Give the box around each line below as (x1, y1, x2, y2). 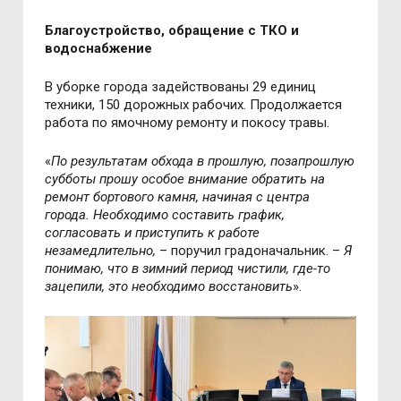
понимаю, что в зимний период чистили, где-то (45, 260, 331, 277)
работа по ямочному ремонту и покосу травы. (45, 114, 330, 131)
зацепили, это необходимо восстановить (45, 277, 294, 294)
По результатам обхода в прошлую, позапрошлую (51, 152, 355, 169)
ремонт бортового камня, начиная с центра (45, 188, 311, 205)
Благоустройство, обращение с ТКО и (45, 21, 300, 38)
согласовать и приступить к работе (45, 224, 260, 241)
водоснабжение (45, 39, 153, 56)
